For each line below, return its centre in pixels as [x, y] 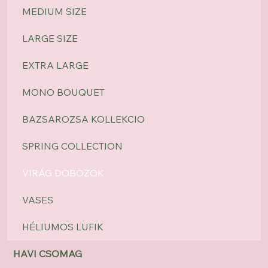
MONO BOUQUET [63, 92]
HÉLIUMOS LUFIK [63, 227]
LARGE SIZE [50, 39]
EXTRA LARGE [55, 66]
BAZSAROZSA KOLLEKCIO [83, 119]
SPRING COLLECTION [72, 146]
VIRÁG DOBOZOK [63, 173]
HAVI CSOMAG [47, 254]
